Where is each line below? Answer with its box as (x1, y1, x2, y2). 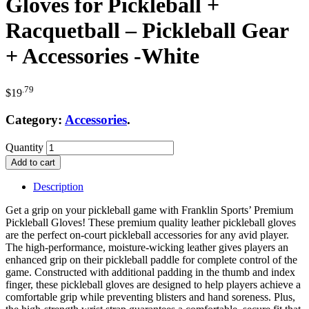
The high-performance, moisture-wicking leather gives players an (6, 241, 288, 253)
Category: (6, 112, 65, 127)
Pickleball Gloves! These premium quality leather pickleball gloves (6, 216, 296, 228)
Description (33, 180, 83, 192)
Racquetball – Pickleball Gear (6, 18, 288, 43)
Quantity (6, 141, 43, 153)
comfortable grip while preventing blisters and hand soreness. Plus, (6, 290, 295, 303)
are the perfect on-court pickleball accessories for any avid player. (6, 228, 289, 241)
